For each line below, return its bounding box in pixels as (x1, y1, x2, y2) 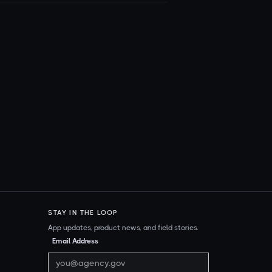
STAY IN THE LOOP (48, 208, 118, 217)
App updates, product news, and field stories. (48, 223, 199, 232)
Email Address (52, 236, 99, 245)
